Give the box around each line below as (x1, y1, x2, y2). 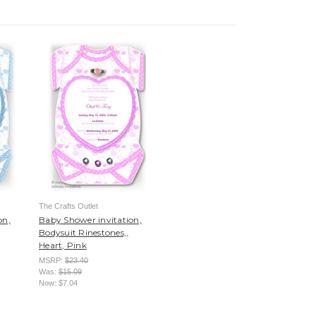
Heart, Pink (39, 239, 87, 250)
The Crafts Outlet (39, 201, 98, 210)
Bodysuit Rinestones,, (39, 226, 129, 238)
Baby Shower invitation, (39, 214, 142, 225)
